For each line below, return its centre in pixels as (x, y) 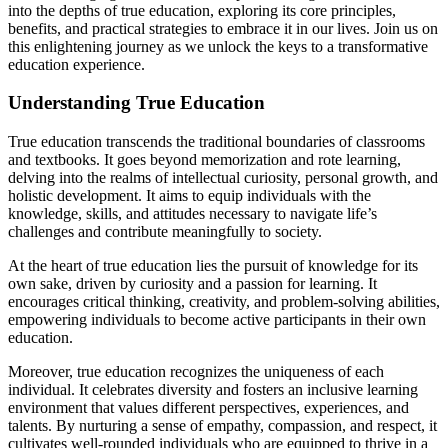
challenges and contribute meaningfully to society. (165, 232)
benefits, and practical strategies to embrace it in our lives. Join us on (223, 28)
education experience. (76, 64)
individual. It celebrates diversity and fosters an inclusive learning (213, 390)
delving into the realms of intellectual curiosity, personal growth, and (223, 178)
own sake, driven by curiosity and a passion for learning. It (192, 284)
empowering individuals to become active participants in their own (217, 320)
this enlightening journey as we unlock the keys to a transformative (218, 46)
